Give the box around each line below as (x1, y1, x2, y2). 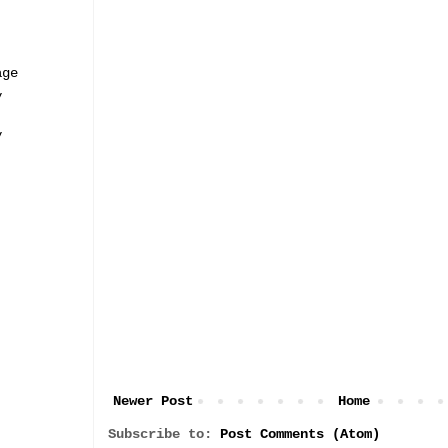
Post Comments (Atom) (220, 425, 380, 442)
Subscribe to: (108, 425, 220, 442)
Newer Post (113, 392, 193, 409)
